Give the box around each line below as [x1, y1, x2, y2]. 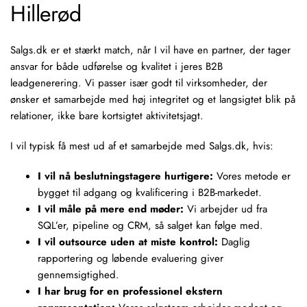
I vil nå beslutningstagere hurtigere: [38, 169, 213, 184]
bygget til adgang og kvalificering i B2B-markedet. [38, 185, 262, 200]
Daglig [218, 234, 250, 249]
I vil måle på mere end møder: [38, 201, 184, 217]
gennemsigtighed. [38, 267, 119, 282]
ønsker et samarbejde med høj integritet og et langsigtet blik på [10, 92, 295, 107]
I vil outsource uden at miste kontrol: [38, 234, 218, 249]
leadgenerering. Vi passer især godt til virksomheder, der [10, 75, 267, 90]
